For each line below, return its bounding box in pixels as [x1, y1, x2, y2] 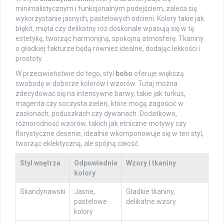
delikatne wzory [126, 197, 176, 206]
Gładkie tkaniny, [126, 187, 175, 196]
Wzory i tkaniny [126, 159, 176, 167]
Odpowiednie [74, 159, 117, 167]
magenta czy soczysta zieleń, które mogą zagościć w [15, 99, 183, 108]
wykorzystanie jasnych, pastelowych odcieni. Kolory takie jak [15, 14, 204, 23]
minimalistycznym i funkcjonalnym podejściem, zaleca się [15, 4, 197, 13]
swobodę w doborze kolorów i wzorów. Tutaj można [15, 79, 177, 88]
